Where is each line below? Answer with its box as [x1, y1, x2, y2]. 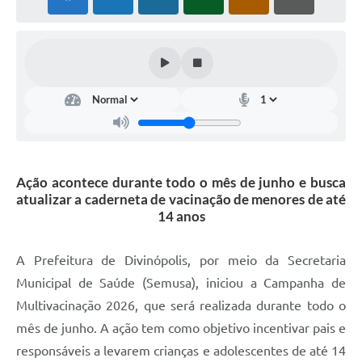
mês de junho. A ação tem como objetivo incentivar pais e [16, 321, 346, 336]
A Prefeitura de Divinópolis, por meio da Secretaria [16, 253, 346, 268]
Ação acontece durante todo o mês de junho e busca [16, 174, 346, 192]
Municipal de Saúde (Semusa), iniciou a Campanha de [16, 276, 346, 291]
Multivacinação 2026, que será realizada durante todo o [16, 298, 346, 314]
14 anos [157, 208, 205, 225]
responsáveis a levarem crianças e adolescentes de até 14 [16, 343, 346, 359]
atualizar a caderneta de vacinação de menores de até [16, 191, 346, 208]
